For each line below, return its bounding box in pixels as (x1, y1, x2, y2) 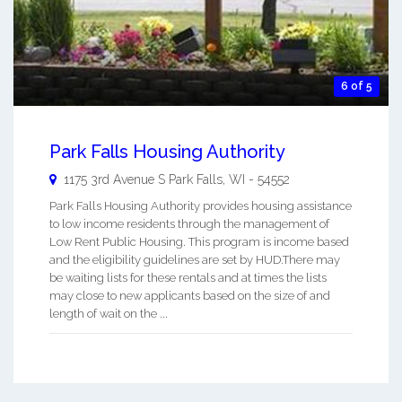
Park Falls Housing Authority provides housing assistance (49, 198, 352, 213)
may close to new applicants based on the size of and (49, 288, 330, 302)
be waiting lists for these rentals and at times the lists (49, 270, 327, 284)
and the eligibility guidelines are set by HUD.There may (49, 252, 340, 267)
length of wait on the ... (49, 306, 168, 320)
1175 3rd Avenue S (64, 171, 165, 187)
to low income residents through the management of (49, 216, 329, 231)
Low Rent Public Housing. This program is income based (49, 234, 349, 249)
